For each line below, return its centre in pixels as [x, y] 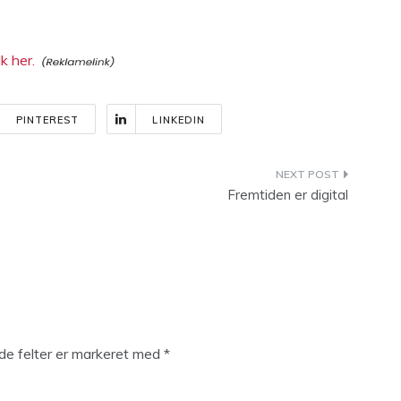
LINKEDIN [179, 120]
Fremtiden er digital [288, 195]
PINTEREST [47, 120]
